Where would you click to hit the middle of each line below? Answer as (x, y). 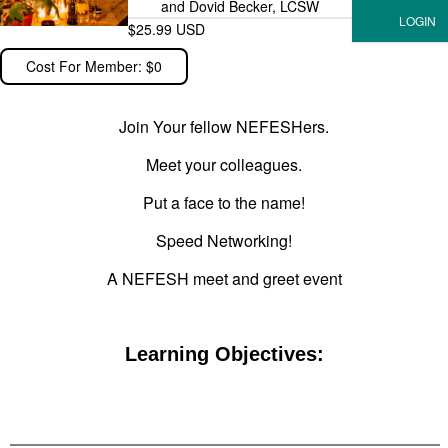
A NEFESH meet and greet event (224, 278)
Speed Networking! (224, 240)
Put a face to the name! (224, 202)
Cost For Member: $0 (94, 66)
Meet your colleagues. (224, 164)
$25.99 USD (166, 29)
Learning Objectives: (224, 354)
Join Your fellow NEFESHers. (224, 126)
